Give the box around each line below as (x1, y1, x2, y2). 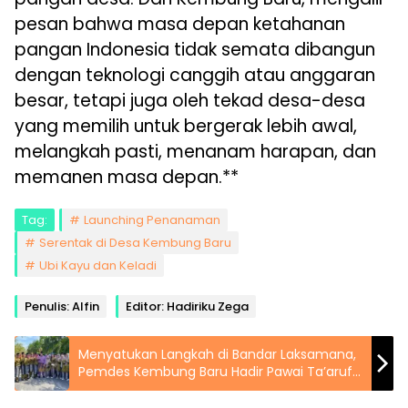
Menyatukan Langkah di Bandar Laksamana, (78, 345, 356, 364)
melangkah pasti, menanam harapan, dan (15, 139, 376, 165)
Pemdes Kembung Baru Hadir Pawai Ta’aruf (78, 362, 352, 382)
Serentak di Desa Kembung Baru (39, 234, 231, 252)
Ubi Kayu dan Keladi (39, 257, 157, 275)
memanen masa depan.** (15, 165, 239, 190)
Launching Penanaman (84, 211, 220, 229)
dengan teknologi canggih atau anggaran (15, 63, 375, 88)
